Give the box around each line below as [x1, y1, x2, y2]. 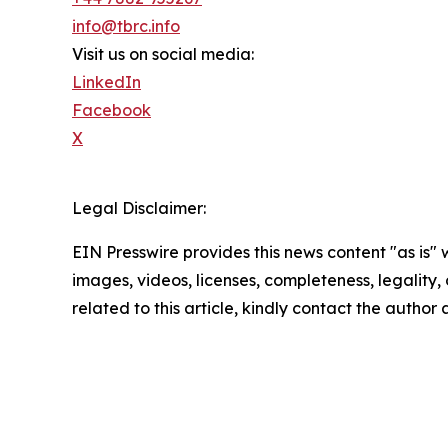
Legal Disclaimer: [72, 198, 206, 219]
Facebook [72, 100, 151, 121]
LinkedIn [72, 72, 141, 93]
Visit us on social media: [72, 44, 254, 65]
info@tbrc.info [72, 16, 180, 37]
